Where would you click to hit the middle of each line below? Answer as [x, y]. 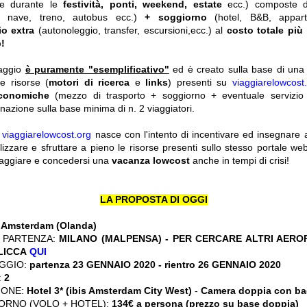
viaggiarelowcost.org [47, 135]
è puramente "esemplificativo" [97, 70]
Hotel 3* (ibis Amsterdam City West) [111, 291]
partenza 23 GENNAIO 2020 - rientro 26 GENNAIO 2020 [154, 265]
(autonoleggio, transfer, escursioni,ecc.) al [131, 30]
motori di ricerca [92, 83]
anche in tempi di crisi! [241, 161]
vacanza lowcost [152, 161]
